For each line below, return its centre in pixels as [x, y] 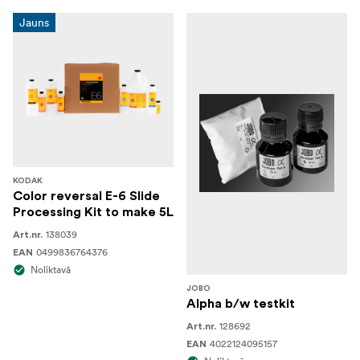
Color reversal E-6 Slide [86, 196]
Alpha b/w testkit [241, 304]
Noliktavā [51, 270]
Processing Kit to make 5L [93, 212]
